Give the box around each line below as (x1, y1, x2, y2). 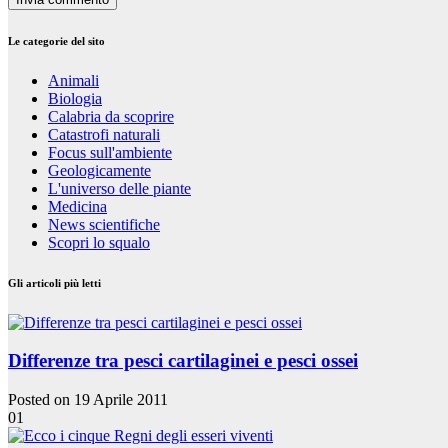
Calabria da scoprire (48, 107, 174, 125)
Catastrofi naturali (48, 125, 160, 143)
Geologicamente (48, 161, 151, 179)
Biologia (48, 89, 102, 107)
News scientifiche (48, 215, 160, 233)
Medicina (48, 197, 107, 215)
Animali (48, 71, 99, 89)
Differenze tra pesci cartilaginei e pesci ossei (8, 350, 358, 372)
